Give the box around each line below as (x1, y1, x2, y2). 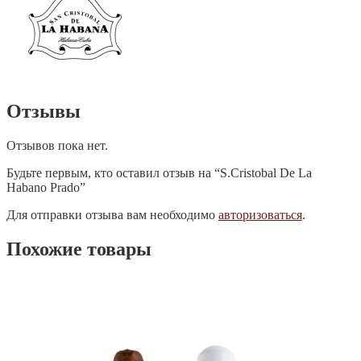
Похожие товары (6, 238, 151, 259)
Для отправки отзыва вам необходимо (6, 208, 218, 222)
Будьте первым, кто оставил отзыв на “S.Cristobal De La (6, 166, 312, 180)
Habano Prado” (6, 180, 85, 195)
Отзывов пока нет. (6, 139, 108, 153)
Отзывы (6, 101, 81, 122)
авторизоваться (218, 208, 302, 222)
